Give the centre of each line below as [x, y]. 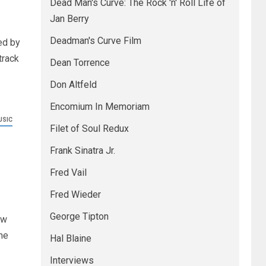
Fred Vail [68, 172]
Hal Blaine [70, 238]
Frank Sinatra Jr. [82, 151]
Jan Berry [69, 19]
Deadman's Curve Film [95, 41]
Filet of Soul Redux [89, 129]
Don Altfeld [73, 85]
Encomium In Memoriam [99, 107]
